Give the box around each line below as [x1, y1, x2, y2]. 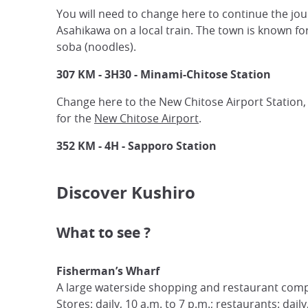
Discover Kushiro [56, 181, 195, 205]
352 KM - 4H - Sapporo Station [56, 138, 217, 153]
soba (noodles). [56, 39, 136, 54]
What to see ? [56, 223, 151, 243]
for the [56, 111, 94, 126]
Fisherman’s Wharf [56, 263, 159, 279]
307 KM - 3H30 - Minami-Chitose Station [56, 67, 271, 82]
